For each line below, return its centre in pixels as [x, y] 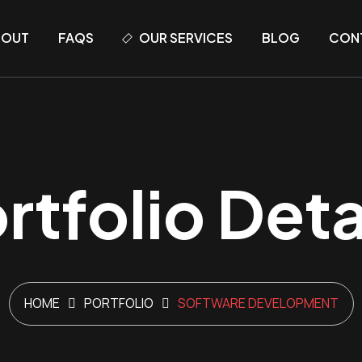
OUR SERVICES [186, 38]
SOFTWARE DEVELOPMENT [258, 303]
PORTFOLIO [118, 303]
